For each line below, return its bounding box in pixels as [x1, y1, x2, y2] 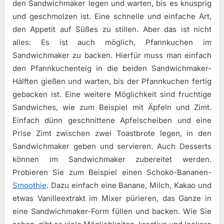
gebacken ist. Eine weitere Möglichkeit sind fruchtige [12, 89, 211, 99]
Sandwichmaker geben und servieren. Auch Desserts [12, 141, 211, 151]
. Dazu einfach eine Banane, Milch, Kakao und [46, 180, 211, 190]
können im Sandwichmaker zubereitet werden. [12, 154, 211, 164]
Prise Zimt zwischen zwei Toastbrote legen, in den [12, 128, 211, 138]
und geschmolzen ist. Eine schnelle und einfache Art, [12, 11, 211, 21]
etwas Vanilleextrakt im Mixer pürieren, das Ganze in [12, 193, 211, 203]
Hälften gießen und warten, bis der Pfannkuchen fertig [12, 76, 211, 86]
